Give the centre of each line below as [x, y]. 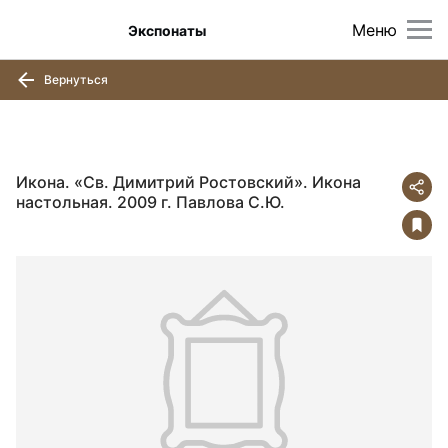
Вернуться [74, 79]
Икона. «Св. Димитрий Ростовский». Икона [188, 182]
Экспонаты [167, 30]
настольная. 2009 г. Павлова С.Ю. [150, 202]
